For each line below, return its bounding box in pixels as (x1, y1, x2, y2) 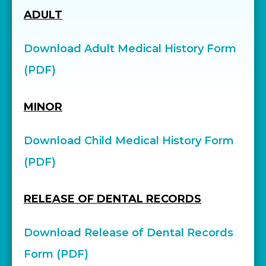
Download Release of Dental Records (24, 226, 233, 239)
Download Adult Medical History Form (24, 42, 236, 55)
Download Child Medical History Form (24, 134, 234, 147)
